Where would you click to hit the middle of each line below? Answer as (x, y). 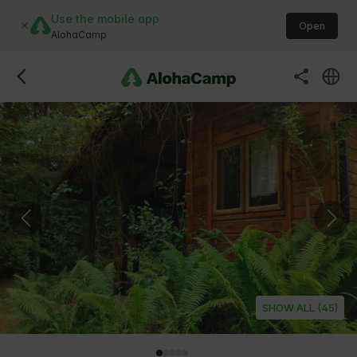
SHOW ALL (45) (300, 308)
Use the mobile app (105, 18)
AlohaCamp (79, 34)
